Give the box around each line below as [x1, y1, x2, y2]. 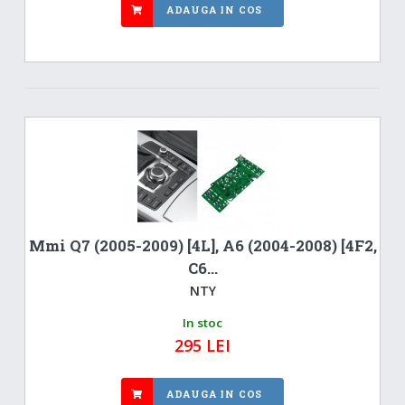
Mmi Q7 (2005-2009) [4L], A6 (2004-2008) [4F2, [28, 235, 377, 256]
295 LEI [174, 334, 231, 356]
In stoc [183, 314, 222, 331]
